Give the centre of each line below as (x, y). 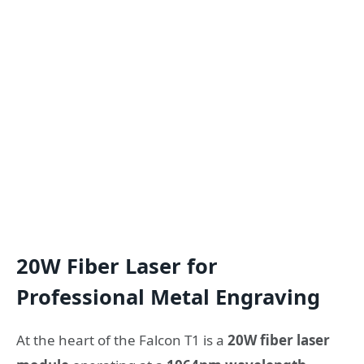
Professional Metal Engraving (168, 297)
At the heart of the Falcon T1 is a (122, 340)
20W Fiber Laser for (117, 266)
